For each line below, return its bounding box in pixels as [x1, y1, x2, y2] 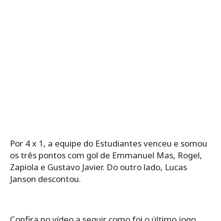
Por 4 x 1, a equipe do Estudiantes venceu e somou [10, 137, 207, 149]
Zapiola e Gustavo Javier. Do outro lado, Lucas [10, 161, 187, 173]
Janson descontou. [10, 173, 81, 184]
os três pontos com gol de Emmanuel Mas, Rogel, [10, 149, 202, 161]
